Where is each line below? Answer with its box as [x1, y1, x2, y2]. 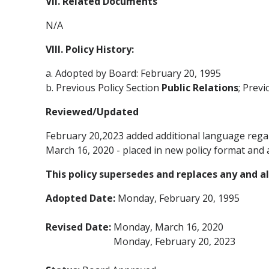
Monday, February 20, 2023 [113, 234, 235, 248]
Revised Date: [46, 220, 113, 234]
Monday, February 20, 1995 [118, 191, 240, 205]
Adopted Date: [46, 191, 118, 205]
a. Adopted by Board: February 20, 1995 [46, 66, 221, 80]
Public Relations [162, 80, 238, 94]
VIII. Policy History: [46, 42, 134, 56]
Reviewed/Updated [46, 104, 139, 118]
